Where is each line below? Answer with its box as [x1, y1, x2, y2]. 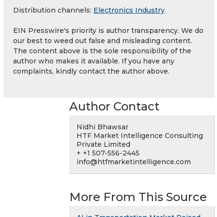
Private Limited [77, 140, 130, 149]
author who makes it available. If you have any [13, 57, 174, 66]
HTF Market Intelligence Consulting [77, 131, 203, 140]
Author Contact [69, 99, 159, 114]
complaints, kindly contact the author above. [13, 67, 170, 76]
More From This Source [69, 190, 207, 204]
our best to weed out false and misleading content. [13, 36, 192, 46]
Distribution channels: [13, 6, 93, 15]
